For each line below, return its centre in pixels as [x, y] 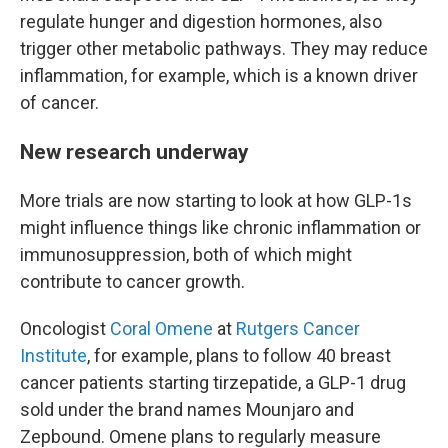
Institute [53, 355]
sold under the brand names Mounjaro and [187, 409]
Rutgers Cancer [298, 328]
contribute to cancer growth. [132, 281]
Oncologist [65, 328]
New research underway [134, 151]
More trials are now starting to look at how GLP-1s [216, 200]
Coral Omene [161, 328]
